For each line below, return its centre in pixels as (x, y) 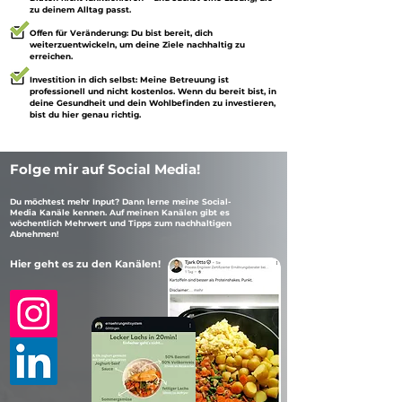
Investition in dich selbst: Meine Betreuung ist (129, 79)
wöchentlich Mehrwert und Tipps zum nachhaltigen (121, 223)
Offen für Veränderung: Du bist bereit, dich (121, 33)
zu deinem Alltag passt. (80, 9)
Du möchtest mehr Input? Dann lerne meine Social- (120, 201)
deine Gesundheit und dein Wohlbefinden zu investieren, (153, 103)
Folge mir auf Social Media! (105, 169)
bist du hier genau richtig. (85, 114)
